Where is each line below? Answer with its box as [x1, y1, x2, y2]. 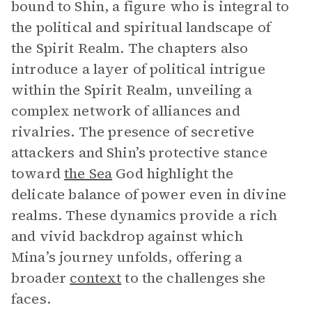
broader [11, 268, 70, 288]
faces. [11, 289, 51, 309]
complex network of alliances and [11, 101, 240, 120]
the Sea [64, 164, 113, 183]
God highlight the [112, 164, 233, 183]
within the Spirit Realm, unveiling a [11, 80, 253, 100]
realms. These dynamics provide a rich [11, 205, 278, 225]
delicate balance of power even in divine [11, 185, 286, 204]
